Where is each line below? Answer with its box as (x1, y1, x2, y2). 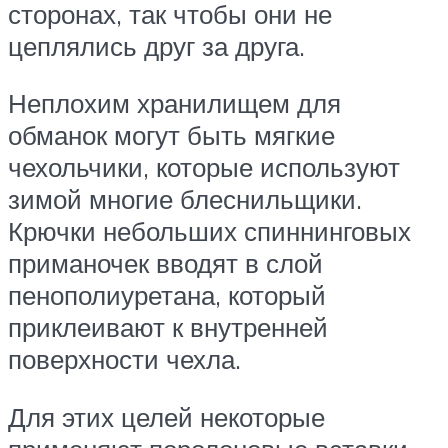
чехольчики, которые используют (8, 151, 400, 184)
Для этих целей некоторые (8, 400, 325, 433)
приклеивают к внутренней (8, 311, 328, 344)
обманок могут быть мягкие (8, 119, 335, 152)
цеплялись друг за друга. (8, 29, 305, 62)
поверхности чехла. (8, 343, 241, 376)
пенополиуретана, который (8, 279, 326, 312)
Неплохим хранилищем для (8, 87, 341, 120)
